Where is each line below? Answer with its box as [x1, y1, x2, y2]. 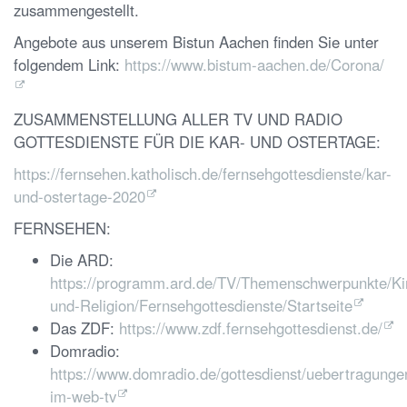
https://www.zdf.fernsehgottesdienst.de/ [119, 317, 382, 340]
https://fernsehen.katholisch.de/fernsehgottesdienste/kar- [14, 163, 392, 185]
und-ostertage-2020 [14, 185, 145, 208]
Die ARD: [50, 249, 114, 272]
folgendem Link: [14, 54, 124, 76]
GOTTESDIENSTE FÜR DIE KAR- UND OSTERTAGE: [14, 131, 381, 154]
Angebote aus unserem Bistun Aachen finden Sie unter [14, 31, 379, 54]
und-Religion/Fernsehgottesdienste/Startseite [50, 294, 352, 317]
